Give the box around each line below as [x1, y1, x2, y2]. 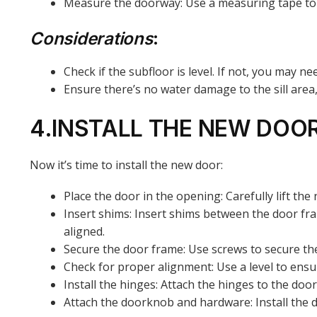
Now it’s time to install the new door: [30, 156, 223, 173]
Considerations [30, 28, 153, 49]
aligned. [64, 224, 105, 240]
